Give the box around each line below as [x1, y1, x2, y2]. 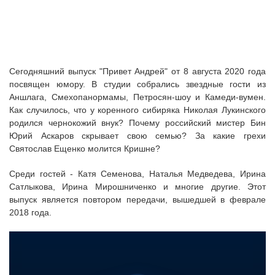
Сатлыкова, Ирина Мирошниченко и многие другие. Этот [9, 182, 266, 192]
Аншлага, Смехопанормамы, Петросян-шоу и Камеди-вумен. [9, 92, 266, 102]
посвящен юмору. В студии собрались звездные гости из [9, 79, 266, 89]
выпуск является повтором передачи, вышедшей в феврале [9, 195, 266, 204]
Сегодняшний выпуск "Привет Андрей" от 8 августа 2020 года [9, 66, 266, 76]
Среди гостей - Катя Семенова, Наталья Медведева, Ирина [9, 169, 266, 179]
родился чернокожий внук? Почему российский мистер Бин [9, 118, 266, 128]
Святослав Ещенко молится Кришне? [9, 144, 160, 153]
